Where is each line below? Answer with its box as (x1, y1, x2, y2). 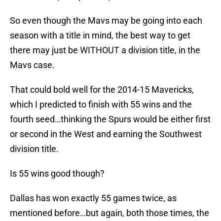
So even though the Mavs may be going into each (10, 15, 202, 26)
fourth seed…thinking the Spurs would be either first (10, 114, 211, 125)
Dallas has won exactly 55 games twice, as (10, 193, 177, 204)
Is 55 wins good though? (10, 168, 105, 179)
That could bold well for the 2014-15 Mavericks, (10, 84, 194, 95)
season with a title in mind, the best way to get (10, 30, 190, 41)
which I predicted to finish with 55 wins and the (10, 99, 192, 110)
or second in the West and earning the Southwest (10, 129, 202, 140)
